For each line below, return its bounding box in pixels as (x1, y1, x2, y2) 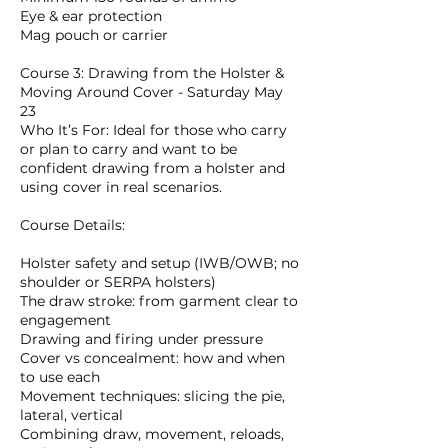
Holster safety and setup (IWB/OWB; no (20, 254, 299, 273)
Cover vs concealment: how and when (20, 349, 285, 368)
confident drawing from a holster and (20, 159, 285, 178)
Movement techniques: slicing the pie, (20, 387, 285, 406)
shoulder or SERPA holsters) (20, 273, 216, 292)
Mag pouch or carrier (20, 26, 168, 45)
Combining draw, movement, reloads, (20, 425, 284, 444)
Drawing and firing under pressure (20, 330, 263, 349)
